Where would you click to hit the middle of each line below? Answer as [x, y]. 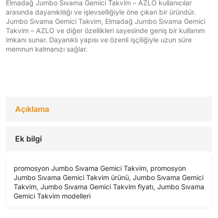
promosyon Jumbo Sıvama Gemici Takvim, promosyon [100, 168]
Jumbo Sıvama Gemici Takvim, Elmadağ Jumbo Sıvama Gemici [106, 21]
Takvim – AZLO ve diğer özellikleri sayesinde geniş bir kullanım [105, 31]
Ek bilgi [28, 139]
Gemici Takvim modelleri [52, 196]
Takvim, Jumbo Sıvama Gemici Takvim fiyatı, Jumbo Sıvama [109, 187]
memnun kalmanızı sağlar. [47, 49]
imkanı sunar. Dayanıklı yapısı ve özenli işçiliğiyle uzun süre [99, 40]
